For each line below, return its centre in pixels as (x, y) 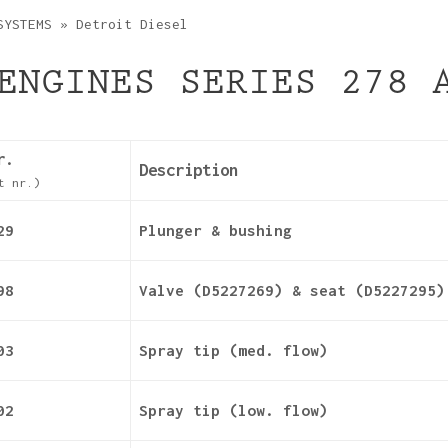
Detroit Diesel (132, 24)
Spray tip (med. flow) (233, 350)
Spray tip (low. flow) (233, 410)
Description (188, 170)
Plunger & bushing (215, 230)
